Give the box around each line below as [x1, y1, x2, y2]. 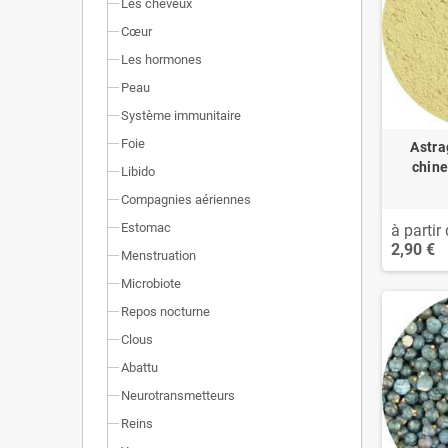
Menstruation [121, 247, 196, 263]
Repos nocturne [121, 303, 210, 319]
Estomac [121, 219, 171, 235]
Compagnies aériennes [121, 191, 251, 207]
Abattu [121, 359, 158, 375]
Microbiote [121, 275, 181, 291]
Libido [121, 163, 155, 179]
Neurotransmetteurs [121, 387, 235, 403]
